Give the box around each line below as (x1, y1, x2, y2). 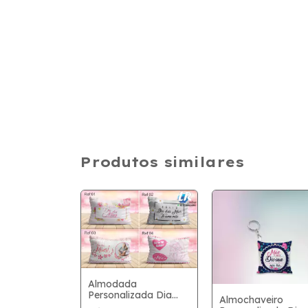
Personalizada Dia (88, 288, 172, 301)
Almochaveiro (219, 293, 283, 306)
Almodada (88, 277, 137, 290)
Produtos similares (80, 153, 244, 171)
